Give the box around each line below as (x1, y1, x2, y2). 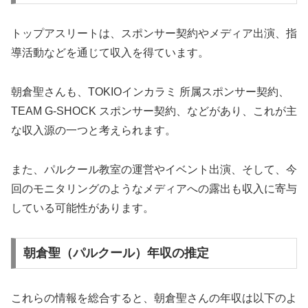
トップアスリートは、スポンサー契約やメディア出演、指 (11, 27, 297, 40)
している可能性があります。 (11, 201, 154, 214)
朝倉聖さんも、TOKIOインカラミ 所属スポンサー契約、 (11, 86, 289, 98)
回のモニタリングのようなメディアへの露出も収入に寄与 (11, 182, 297, 195)
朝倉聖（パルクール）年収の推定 (23, 246, 209, 261)
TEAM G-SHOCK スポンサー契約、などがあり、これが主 (11, 105, 297, 118)
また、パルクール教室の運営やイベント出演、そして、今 (11, 163, 297, 175)
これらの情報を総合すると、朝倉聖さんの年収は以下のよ (11, 292, 297, 305)
